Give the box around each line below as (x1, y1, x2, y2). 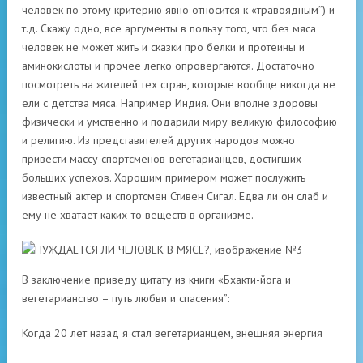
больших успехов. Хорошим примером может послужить (22, 170, 305, 185)
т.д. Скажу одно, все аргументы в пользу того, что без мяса (22, 21, 316, 36)
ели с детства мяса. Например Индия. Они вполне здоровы (22, 96, 318, 110)
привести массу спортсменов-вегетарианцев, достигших (22, 152, 301, 166)
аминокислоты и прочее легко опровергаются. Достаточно (22, 58, 314, 73)
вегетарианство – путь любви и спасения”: (22, 291, 229, 305)
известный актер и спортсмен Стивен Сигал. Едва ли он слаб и (22, 189, 328, 203)
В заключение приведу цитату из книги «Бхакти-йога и (22, 272, 291, 287)
